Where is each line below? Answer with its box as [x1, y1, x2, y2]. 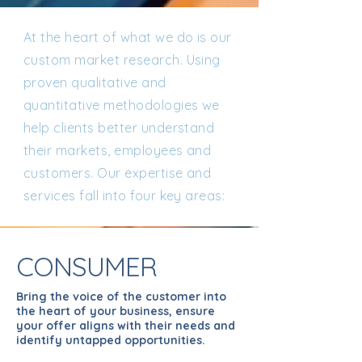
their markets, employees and [23, 142, 212, 158]
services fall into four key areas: [23, 187, 225, 204]
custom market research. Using [23, 52, 221, 68]
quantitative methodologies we [23, 97, 220, 113]
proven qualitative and [23, 74, 166, 90]
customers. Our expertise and [23, 165, 212, 181]
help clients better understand [23, 120, 215, 136]
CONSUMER [16, 250, 164, 283]
